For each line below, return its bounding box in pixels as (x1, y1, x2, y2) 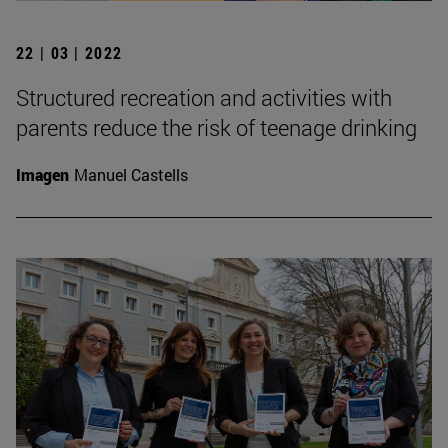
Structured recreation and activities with (16, 82, 392, 112)
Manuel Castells (74, 163, 188, 185)
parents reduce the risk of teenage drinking (16, 112, 417, 142)
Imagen (16, 163, 69, 185)
